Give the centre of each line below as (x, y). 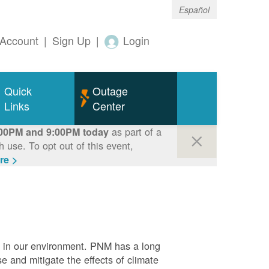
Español (194, 10)
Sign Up (71, 41)
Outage (110, 91)
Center (108, 106)
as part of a (135, 132)
